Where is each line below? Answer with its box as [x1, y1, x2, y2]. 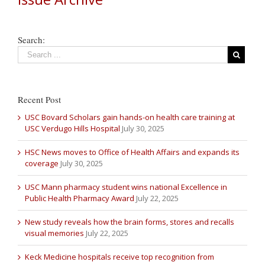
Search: [18, 33, 45, 46]
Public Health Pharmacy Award [25, 192, 134, 203]
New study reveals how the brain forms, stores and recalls [25, 216, 234, 227]
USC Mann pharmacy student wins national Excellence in [25, 181, 227, 192]
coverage [25, 157, 59, 169]
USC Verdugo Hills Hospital [25, 122, 120, 134]
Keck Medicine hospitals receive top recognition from [25, 251, 214, 262]
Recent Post [18, 93, 61, 105]
